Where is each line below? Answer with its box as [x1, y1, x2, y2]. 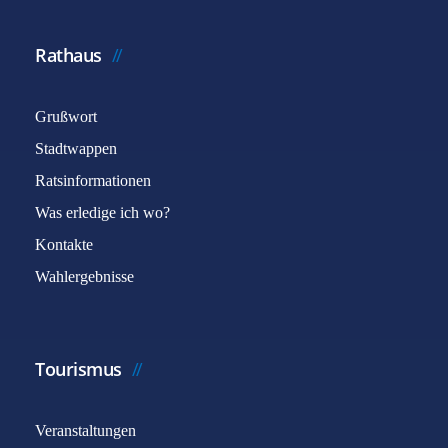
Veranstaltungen [35, 422, 136, 439]
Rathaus [35, 43, 102, 67]
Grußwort [35, 108, 97, 125]
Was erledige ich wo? [35, 204, 170, 221]
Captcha [51, 205, 103, 223]
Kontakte [35, 236, 93, 253]
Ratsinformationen [35, 172, 151, 189]
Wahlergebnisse [35, 268, 134, 285]
